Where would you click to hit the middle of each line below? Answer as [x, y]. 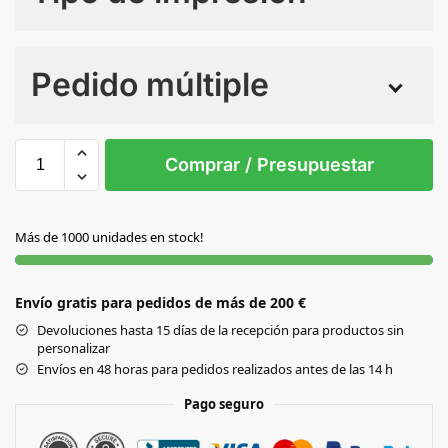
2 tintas [230, 129]
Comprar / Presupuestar [269, 164]
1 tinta [150, 129]
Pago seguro [224, 403]
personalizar [73, 347]
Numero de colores [94, 41]
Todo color [310, 129]
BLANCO [59, 198]
